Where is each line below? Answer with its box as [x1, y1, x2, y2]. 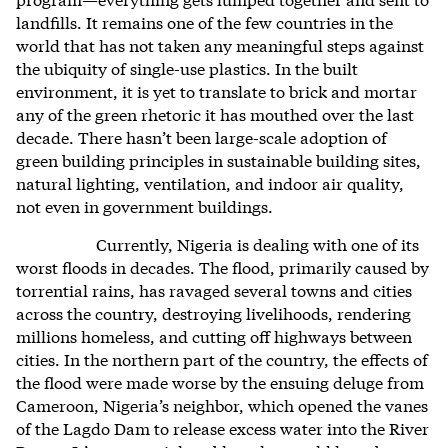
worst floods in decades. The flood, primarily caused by [16, 254, 429, 278]
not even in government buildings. [16, 193, 273, 217]
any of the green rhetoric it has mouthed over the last [16, 101, 414, 125]
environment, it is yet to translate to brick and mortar [16, 78, 417, 102]
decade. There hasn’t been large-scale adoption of [16, 124, 387, 148]
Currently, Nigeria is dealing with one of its [96, 231, 419, 255]
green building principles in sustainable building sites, [16, 147, 421, 171]
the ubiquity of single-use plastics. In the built [16, 55, 358, 79]
